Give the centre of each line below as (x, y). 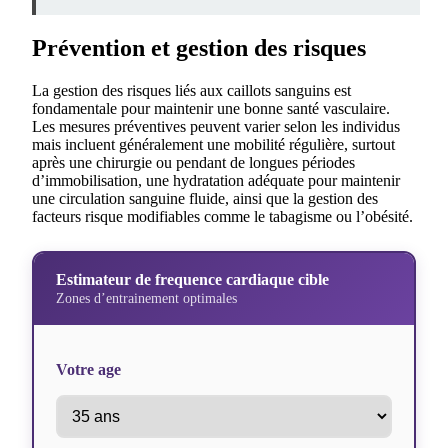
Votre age (88, 370)
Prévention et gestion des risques (199, 48)
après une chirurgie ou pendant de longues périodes (193, 163)
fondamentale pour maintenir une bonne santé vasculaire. (211, 109)
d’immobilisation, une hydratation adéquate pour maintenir (216, 181)
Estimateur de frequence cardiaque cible (192, 280)
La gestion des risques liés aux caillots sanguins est (191, 91)
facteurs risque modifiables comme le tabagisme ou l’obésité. (222, 217)
